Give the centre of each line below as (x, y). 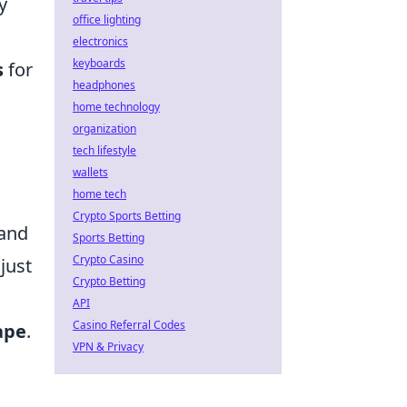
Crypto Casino (108, 259)
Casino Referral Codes (129, 325)
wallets (90, 172)
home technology (116, 107)
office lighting (107, 20)
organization (104, 129)
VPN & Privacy (108, 347)
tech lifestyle (104, 150)
